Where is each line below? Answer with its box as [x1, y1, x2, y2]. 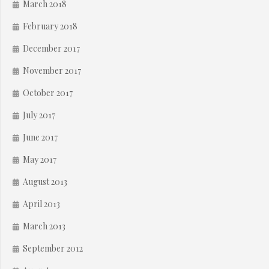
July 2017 [23, 109, 55, 121]
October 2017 [23, 87, 73, 99]
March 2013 [23, 220, 65, 232]
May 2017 [23, 154, 56, 166]
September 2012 [23, 243, 83, 255]
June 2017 [23, 131, 58, 144]
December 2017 [23, 43, 80, 55]
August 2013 [23, 176, 67, 188]
